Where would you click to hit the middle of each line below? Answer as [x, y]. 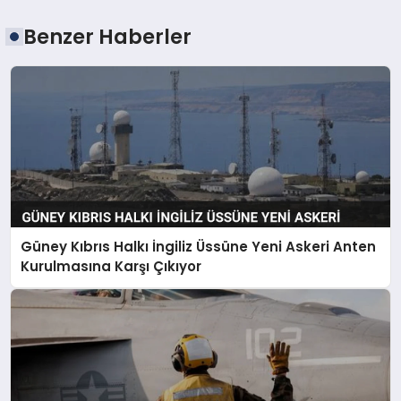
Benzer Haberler [108, 37]
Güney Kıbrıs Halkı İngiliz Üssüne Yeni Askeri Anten [199, 247]
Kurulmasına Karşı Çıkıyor [111, 267]
